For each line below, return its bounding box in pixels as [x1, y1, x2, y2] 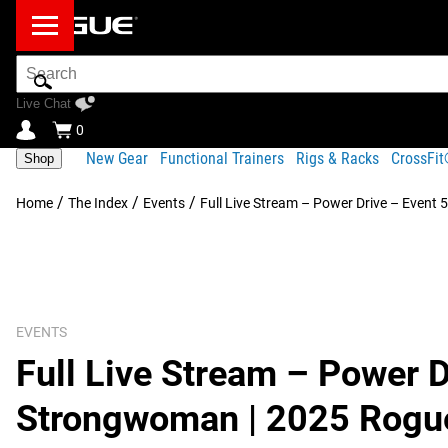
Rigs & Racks [296, 148, 379, 168]
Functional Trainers [160, 148, 284, 168]
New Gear [86, 148, 148, 168]
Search [15, 54, 64, 73]
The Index [68, 195, 128, 211]
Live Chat [16, 96, 71, 111]
